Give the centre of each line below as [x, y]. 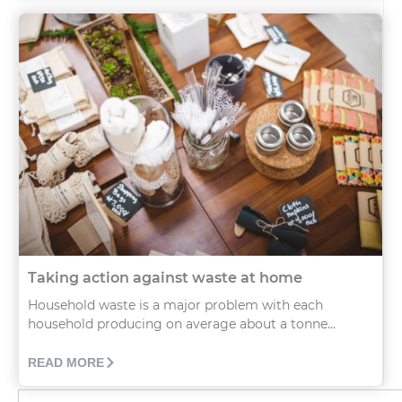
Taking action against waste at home [165, 277]
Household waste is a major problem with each [175, 305]
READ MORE [66, 362]
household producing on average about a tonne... [182, 323]
